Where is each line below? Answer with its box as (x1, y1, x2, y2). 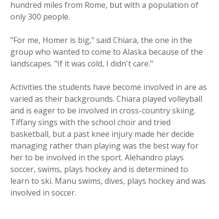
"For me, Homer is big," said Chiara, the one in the (10, 35, 192, 46)
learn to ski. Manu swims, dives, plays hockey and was (10, 175, 206, 187)
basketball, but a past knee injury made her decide (10, 129, 194, 140)
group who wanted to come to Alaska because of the (10, 46, 203, 58)
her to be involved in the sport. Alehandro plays (10, 152, 184, 163)
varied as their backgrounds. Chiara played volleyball (10, 93, 202, 105)
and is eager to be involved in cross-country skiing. (10, 105, 196, 116)
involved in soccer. (10, 187, 76, 198)
